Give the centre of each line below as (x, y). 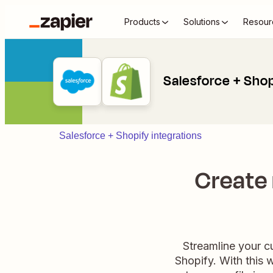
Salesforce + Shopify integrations (130, 136)
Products (142, 22)
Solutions (202, 22)
